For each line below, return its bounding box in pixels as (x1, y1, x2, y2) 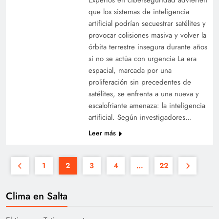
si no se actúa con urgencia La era (88, 53, 197, 64)
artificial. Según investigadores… (88, 111, 192, 123)
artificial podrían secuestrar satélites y (88, 18, 206, 29)
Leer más (88, 128, 116, 138)
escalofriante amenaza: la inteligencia (88, 100, 205, 111)
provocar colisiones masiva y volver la (88, 29, 206, 41)
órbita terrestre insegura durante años (88, 41, 207, 52)
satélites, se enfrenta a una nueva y (88, 88, 199, 99)
